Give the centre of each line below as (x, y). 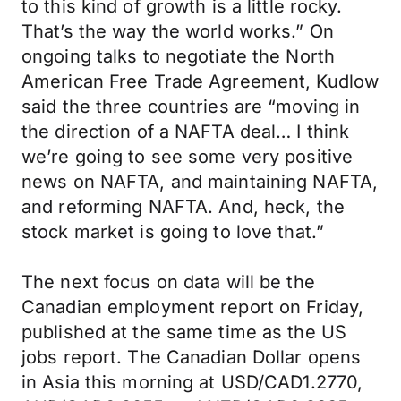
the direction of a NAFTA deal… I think (186, 132)
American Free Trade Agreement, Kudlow (200, 81)
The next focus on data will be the (168, 282)
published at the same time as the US (184, 332)
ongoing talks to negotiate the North (179, 56)
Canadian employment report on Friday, (193, 307)
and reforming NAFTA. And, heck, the (183, 207)
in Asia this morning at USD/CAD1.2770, (192, 382)
